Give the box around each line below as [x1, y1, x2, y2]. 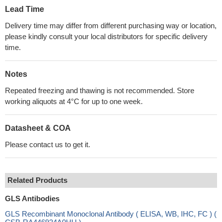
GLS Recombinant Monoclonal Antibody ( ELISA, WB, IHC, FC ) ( [5, 210, 217, 218]
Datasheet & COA [5, 124, 71, 132]
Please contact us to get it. [5, 140, 90, 149]
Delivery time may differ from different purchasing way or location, [5, 21, 217, 30]
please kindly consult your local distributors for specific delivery [5, 32, 208, 41]
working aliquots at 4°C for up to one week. [5, 97, 143, 106]
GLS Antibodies [5, 194, 59, 203]
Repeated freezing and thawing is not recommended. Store [5, 86, 194, 95]
